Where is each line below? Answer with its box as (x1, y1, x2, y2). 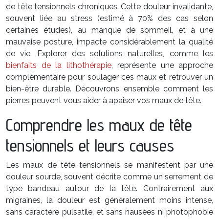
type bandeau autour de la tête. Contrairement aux (6, 184, 213, 193)
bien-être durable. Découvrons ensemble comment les (6, 84, 213, 93)
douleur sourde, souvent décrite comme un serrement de (6, 172, 213, 181)
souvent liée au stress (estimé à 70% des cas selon (6, 14, 213, 23)
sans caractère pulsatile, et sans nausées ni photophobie (6, 207, 213, 217)
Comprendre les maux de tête (6, 114, 192, 135)
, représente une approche (111, 61, 213, 70)
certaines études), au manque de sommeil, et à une (6, 25, 213, 35)
